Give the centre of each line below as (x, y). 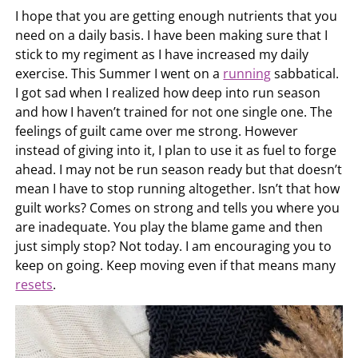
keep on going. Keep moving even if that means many (176, 266)
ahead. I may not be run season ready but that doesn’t (179, 170)
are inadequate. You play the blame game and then (169, 227)
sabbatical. (305, 74)
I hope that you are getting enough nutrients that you (177, 16)
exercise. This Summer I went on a (119, 74)
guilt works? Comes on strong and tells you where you (178, 208)
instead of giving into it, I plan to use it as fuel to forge (176, 151)
